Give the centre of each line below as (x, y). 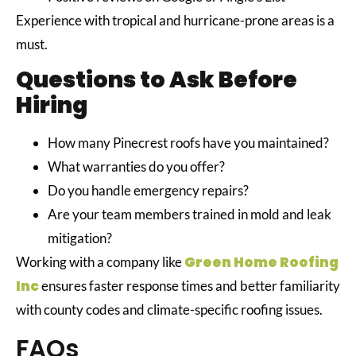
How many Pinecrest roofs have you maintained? (190, 143)
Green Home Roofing (261, 263)
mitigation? (81, 238)
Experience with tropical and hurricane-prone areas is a (175, 20)
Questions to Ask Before (157, 80)
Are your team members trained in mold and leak (190, 215)
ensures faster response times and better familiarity (190, 286)
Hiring (52, 106)
